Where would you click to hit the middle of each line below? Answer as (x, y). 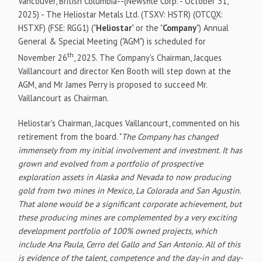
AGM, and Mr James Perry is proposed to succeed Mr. (113, 84)
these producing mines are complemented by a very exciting (128, 217)
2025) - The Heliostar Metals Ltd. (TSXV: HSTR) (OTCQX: (121, 14)
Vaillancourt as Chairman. (64, 98)
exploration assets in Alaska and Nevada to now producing (125, 177)
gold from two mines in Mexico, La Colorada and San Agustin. (130, 190)
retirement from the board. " (70, 136)
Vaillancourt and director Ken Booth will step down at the (125, 71)
